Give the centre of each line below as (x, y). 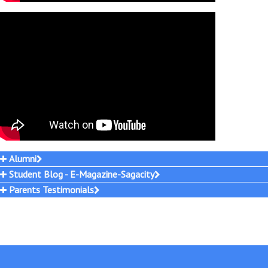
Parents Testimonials (51, 190)
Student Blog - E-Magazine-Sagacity (82, 174)
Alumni (23, 159)
